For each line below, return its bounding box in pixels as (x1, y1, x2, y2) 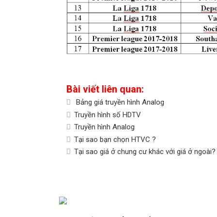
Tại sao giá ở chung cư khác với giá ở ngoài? (74, 147, 216, 156)
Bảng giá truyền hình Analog (74, 98, 164, 107)
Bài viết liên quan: (66, 83, 144, 95)
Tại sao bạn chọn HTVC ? (74, 135, 156, 144)
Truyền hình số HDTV (74, 110, 141, 119)
